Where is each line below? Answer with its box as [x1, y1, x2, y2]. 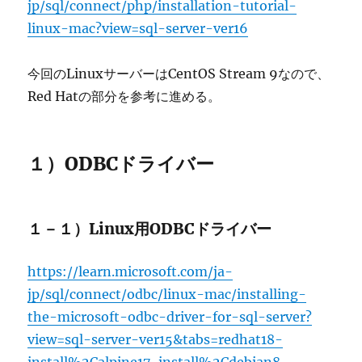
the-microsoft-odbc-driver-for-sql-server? [27, 309, 313, 325]
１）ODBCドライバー [27, 152, 215, 175]
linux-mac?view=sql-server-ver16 [27, 20, 249, 36]
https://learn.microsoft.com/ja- [27, 263, 234, 280]
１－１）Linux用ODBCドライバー [27, 219, 272, 238]
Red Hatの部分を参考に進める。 [27, 88, 221, 104]
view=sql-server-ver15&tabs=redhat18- [27, 331, 284, 347]
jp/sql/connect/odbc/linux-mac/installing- [27, 286, 307, 302]
